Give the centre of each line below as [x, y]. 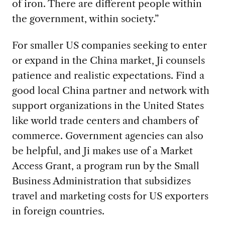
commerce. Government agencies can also [107, 136]
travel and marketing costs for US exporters [110, 196]
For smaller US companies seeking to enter [109, 45]
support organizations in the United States [108, 106]
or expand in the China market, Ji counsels [108, 61]
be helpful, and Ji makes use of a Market [102, 151]
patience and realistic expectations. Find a [108, 76]
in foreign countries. [58, 211]
